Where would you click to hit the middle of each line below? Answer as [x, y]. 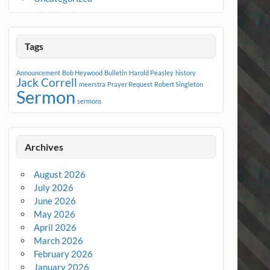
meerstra [93, 84]
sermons [90, 101]
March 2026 [59, 241]
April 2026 [55, 228]
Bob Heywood [83, 72]
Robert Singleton [179, 84]
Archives [44, 146]
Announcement [39, 72]
